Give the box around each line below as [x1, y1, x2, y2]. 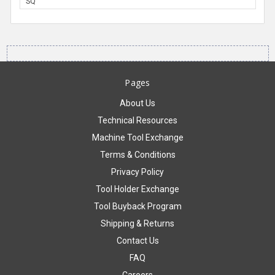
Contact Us [116, 236, 159, 246]
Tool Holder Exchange [96, 184, 179, 195]
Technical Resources [98, 115, 177, 126]
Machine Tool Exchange [91, 133, 184, 143]
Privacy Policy [111, 167, 164, 177]
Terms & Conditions [99, 150, 176, 160]
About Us [120, 98, 155, 109]
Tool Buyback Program [93, 201, 182, 212]
